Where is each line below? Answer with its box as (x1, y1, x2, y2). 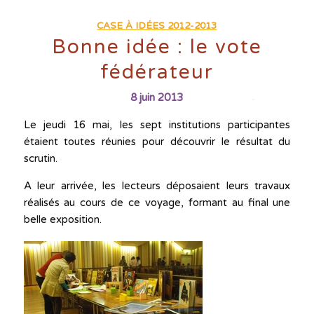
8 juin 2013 (130, 91, 184, 104)
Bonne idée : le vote (51, 35, 262, 59)
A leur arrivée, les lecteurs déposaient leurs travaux (23, 179, 291, 192)
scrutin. (23, 152, 57, 165)
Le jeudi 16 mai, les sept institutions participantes (23, 118, 291, 131)
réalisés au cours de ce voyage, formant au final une (23, 196, 291, 209)
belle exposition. (23, 213, 102, 226)
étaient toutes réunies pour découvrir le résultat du (23, 135, 291, 148)
